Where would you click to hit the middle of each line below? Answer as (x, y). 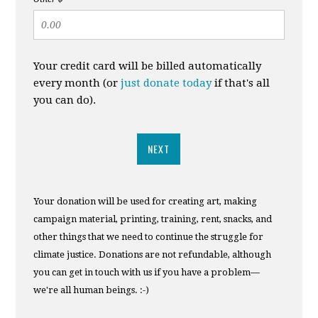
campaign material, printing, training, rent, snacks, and (153, 219)
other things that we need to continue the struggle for (149, 236)
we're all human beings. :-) (92, 290)
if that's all (241, 83)
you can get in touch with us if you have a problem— (147, 272)
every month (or (77, 83)
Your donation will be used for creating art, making (146, 201)
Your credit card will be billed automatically (148, 66)
